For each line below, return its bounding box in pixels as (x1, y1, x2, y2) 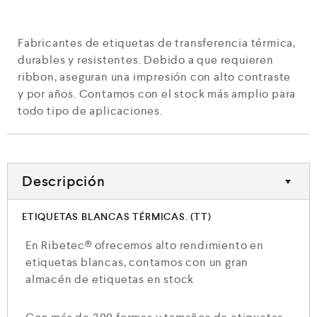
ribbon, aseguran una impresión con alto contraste (18, 69, 292, 85)
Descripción (22, 172, 105, 191)
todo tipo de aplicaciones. (18, 103, 163, 119)
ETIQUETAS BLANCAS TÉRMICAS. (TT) (22, 210, 212, 224)
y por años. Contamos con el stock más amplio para (18, 86, 296, 102)
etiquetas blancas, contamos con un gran (25, 255, 249, 270)
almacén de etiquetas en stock (25, 272, 195, 287)
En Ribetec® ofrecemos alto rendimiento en (25, 238, 264, 253)
